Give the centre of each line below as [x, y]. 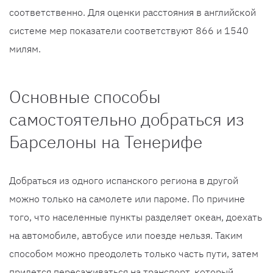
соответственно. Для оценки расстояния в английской [133, 12]
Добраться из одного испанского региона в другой [124, 180]
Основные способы [85, 96]
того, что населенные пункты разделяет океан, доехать [136, 217]
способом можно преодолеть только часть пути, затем [134, 253]
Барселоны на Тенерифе [106, 141]
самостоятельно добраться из [127, 119]
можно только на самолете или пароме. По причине [127, 198]
